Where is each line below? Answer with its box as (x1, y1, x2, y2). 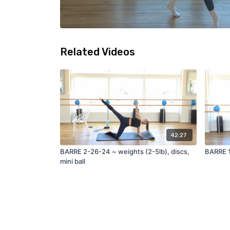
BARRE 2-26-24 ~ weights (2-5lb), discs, (60, 147, 189, 156)
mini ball (60, 157, 85, 166)
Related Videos (60, 45, 135, 58)
